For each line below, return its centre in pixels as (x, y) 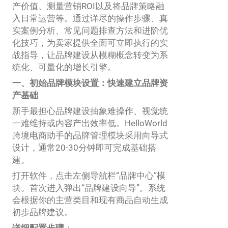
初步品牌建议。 (42, 212)
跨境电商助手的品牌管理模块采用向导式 (90, 135)
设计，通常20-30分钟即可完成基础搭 (84, 147)
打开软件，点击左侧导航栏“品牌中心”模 (89, 175)
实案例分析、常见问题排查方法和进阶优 (90, 30)
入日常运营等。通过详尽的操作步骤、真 (90, 18)
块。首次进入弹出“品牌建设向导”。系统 (89, 188)
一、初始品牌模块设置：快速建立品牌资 (90, 83)
